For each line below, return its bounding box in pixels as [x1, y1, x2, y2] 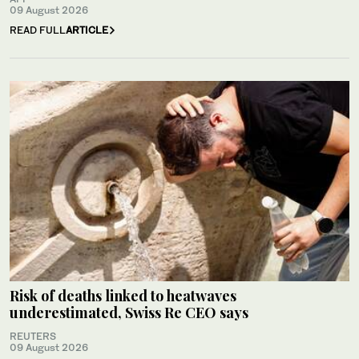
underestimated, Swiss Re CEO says [10, 303, 248, 323]
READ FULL [10, 24, 66, 37]
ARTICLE [66, 24, 108, 37]
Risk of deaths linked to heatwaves [10, 286, 236, 306]
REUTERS [10, 330, 56, 343]
